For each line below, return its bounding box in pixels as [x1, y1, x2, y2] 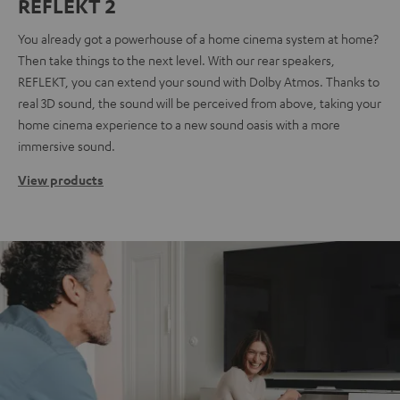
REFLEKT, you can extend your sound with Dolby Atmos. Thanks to [18, 72, 379, 89]
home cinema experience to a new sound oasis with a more [18, 115, 340, 132]
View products [18, 171, 104, 188]
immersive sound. [18, 137, 115, 154]
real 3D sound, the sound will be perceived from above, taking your [18, 94, 381, 111]
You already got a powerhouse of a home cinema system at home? [18, 29, 379, 46]
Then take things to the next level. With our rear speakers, [18, 51, 335, 68]
